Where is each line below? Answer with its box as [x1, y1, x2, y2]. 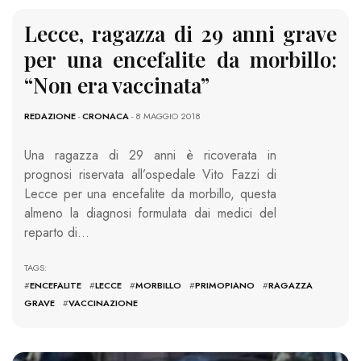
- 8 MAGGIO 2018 [129, 110, 201, 123]
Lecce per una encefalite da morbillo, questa [24, 185, 276, 204]
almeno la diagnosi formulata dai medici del [24, 204, 276, 223]
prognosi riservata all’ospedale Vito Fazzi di [24, 165, 276, 185]
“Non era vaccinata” [24, 71, 210, 100]
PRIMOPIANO [195, 279, 255, 293]
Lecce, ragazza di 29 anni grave [24, 19, 337, 48]
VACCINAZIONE [68, 297, 138, 310]
